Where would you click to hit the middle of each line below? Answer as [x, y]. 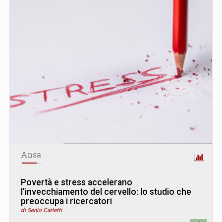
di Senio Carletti [41, 210]
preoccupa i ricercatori [66, 201]
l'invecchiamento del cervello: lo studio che [106, 192]
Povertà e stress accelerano [77, 182]
